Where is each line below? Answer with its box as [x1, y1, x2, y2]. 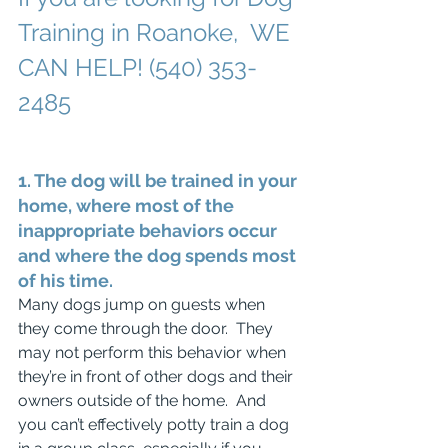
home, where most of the [18, 195, 238, 216]
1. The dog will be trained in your [18, 170, 301, 191]
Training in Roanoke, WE [18, 18, 296, 47]
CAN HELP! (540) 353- [18, 53, 257, 82]
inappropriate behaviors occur [18, 220, 281, 241]
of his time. [18, 270, 117, 291]
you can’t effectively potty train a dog [18, 415, 293, 434]
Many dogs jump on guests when [18, 295, 269, 314]
